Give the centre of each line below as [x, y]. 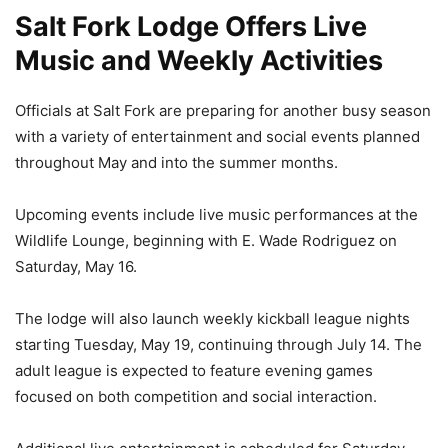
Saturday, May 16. [76, 267]
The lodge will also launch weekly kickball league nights [212, 319]
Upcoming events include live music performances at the [216, 215]
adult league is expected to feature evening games [194, 371]
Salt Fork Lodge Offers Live [191, 27]
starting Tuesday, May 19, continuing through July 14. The [218, 345]
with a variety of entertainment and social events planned [217, 137]
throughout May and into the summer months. [176, 163]
